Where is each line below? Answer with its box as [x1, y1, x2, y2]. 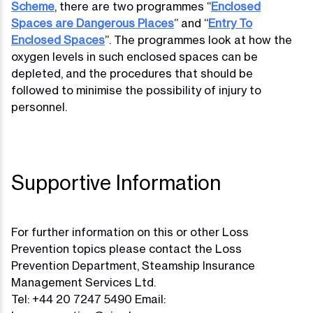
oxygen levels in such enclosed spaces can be [11, 50, 258, 64]
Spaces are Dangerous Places [11, 16, 174, 30]
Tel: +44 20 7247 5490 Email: [11, 292, 166, 306]
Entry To [208, 16, 252, 30]
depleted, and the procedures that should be [11, 66, 253, 80]
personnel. [11, 100, 73, 114]
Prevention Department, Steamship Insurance [11, 259, 255, 272]
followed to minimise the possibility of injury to [11, 83, 261, 97]
